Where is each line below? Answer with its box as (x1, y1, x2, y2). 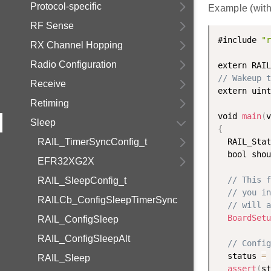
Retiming (30, 98, 69, 108)
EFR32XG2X (38, 156, 94, 166)
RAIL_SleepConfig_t (38, 175, 126, 186)
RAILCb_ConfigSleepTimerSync (38, 195, 177, 205)
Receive (30, 79, 66, 89)
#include (218, 35, 261, 45)
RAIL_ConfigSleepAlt (38, 233, 130, 244)
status (218, 251, 261, 261)
